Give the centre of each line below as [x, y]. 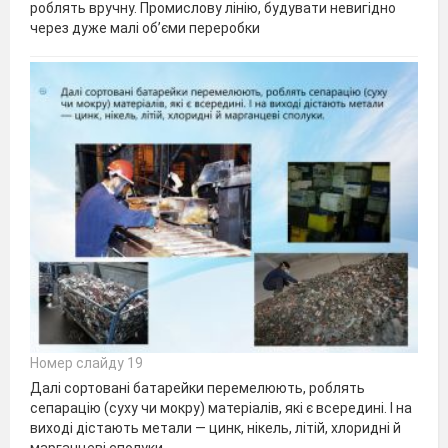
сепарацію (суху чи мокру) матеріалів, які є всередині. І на [221, 408]
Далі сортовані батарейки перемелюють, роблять [197, 388]
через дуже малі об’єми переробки [145, 28]
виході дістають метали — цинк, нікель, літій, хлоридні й [215, 428]
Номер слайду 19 [86, 363]
